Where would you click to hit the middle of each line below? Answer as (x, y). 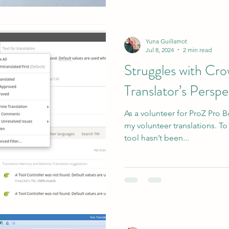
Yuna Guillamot (166, 41)
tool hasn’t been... (157, 138)
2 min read (197, 50)
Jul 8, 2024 (160, 50)
